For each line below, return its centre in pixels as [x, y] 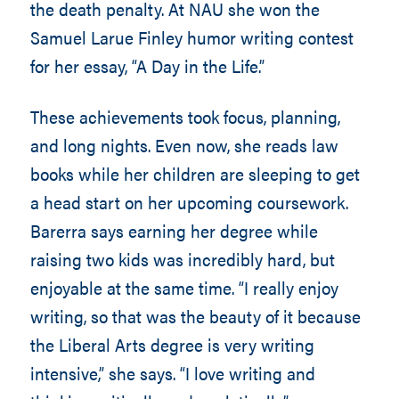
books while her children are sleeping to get [195, 173]
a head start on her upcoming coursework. [189, 202]
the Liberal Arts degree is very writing [172, 344]
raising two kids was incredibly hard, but [182, 259]
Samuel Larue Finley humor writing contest [191, 37]
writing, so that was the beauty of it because [195, 316]
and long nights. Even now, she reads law [184, 145]
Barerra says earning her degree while [174, 230]
